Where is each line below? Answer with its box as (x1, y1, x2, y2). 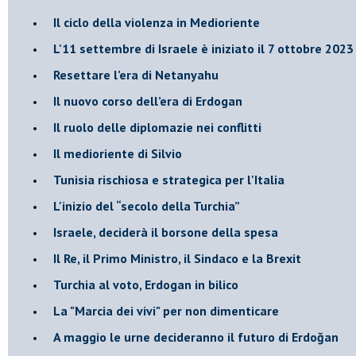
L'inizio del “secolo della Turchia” (53, 197, 240, 214)
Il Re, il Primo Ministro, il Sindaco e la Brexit (53, 250, 301, 266)
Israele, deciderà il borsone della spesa (53, 223, 278, 240)
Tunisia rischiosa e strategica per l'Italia (53, 171, 284, 188)
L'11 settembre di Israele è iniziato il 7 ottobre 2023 (53, 40, 354, 56)
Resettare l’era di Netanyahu (53, 66, 219, 83)
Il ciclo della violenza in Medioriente (53, 14, 260, 30)
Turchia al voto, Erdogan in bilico (53, 276, 238, 292)
